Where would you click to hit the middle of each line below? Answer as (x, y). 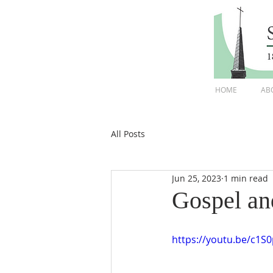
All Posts (128, 133)
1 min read (246, 178)
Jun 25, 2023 (197, 178)
